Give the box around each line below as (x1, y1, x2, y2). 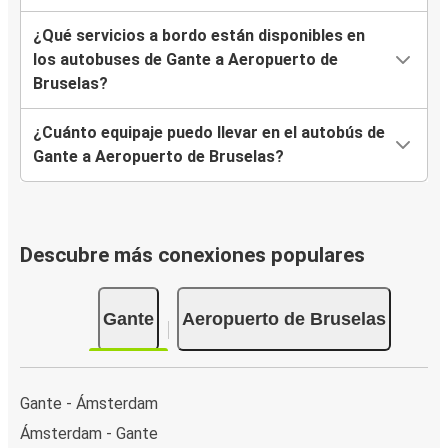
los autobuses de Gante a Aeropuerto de (33, 50, 338, 70)
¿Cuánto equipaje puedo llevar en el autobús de (33, 123, 385, 143)
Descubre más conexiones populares (20, 243, 365, 268)
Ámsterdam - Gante (20, 423, 158, 443)
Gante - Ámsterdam (20, 393, 158, 413)
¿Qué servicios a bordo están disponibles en (33, 26, 365, 46)
